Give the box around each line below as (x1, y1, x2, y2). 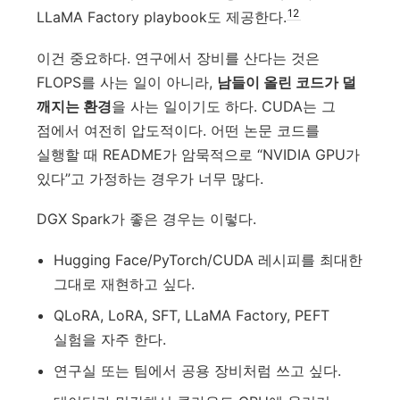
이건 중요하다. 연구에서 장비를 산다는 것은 (37, 48, 321, 67)
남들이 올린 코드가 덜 (217, 72, 357, 91)
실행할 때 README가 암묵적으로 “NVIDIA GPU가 (37, 145, 361, 163)
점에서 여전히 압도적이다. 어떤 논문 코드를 (37, 121, 321, 139)
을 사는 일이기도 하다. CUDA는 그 (112, 96, 337, 115)
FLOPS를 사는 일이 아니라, (37, 72, 218, 91)
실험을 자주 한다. (53, 329, 166, 348)
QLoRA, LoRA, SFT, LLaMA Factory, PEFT (53, 305, 329, 324)
